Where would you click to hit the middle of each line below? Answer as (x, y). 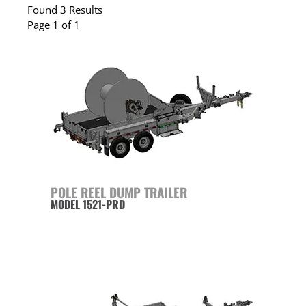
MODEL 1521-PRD (88, 205)
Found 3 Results (65, 10)
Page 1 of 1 (54, 25)
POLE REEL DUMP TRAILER (119, 192)
